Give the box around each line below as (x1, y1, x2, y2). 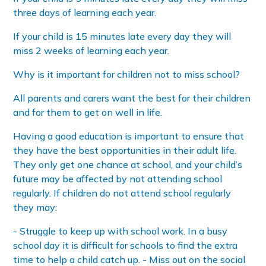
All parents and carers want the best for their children (13, 92, 251, 104)
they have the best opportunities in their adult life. (13, 144, 237, 157)
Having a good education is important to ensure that (13, 130, 245, 142)
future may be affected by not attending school (13, 173, 223, 185)
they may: (13, 201, 58, 214)
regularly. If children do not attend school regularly (13, 187, 232, 199)
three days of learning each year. (13, 7, 157, 19)
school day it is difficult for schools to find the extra (13, 239, 238, 252)
